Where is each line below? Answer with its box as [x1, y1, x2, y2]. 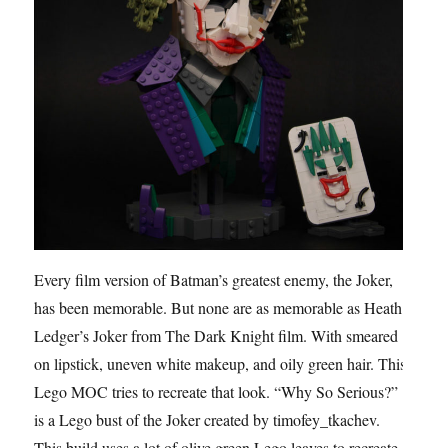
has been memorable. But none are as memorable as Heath [34, 296, 403, 318]
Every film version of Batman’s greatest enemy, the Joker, [34, 268, 394, 290]
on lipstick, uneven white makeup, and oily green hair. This [34, 352, 407, 374]
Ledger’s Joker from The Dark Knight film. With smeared [34, 324, 399, 346]
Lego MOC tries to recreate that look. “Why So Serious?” [34, 380, 399, 402]
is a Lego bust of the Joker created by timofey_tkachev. [34, 408, 381, 430]
